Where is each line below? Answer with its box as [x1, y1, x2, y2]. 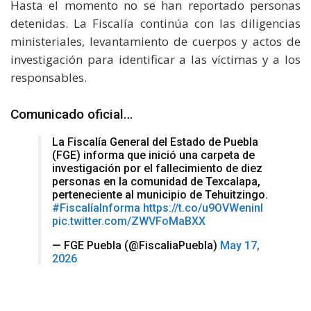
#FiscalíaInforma [52, 201, 140, 215]
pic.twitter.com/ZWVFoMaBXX [52, 215, 205, 228]
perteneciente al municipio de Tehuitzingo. [52, 188, 268, 202]
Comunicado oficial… [10, 106, 133, 123]
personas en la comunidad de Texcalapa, [52, 175, 260, 189]
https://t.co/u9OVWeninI [143, 201, 263, 215]
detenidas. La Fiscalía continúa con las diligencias [10, 15, 301, 32]
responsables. [10, 69, 87, 86]
